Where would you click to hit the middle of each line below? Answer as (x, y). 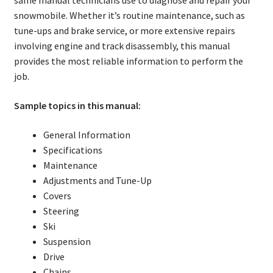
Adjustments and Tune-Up (97, 180)
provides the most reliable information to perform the (128, 61)
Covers (57, 195)
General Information (87, 134)
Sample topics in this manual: (77, 105)
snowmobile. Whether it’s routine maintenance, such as (129, 16)
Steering (61, 211)
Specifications (73, 150)
